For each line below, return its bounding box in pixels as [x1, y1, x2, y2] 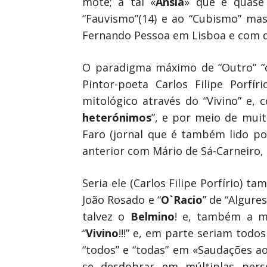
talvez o [82, 209, 131, 223]
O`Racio [160, 193, 203, 207]
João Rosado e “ [82, 193, 161, 207]
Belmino [130, 209, 175, 223]
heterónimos [82, 110, 151, 125]
